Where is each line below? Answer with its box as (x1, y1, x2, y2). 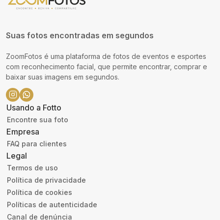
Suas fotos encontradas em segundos (6, 30, 154, 40)
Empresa (6, 126, 39, 137)
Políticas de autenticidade (7, 200, 97, 209)
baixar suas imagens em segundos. (6, 72, 119, 81)
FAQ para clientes (7, 139, 67, 148)
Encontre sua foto (7, 115, 68, 124)
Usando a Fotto (6, 102, 61, 112)
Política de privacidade (7, 175, 86, 184)
